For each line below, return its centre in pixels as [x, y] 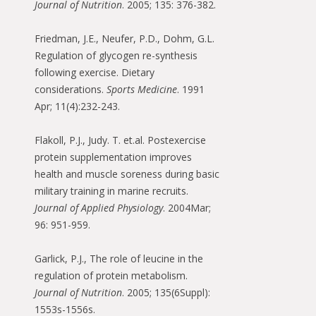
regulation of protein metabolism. [111, 276]
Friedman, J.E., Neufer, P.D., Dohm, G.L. [124, 39]
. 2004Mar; [187, 208]
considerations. [71, 90]
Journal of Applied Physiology [99, 208]
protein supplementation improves [113, 157]
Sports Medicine [142, 90]
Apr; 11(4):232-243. [77, 107]
